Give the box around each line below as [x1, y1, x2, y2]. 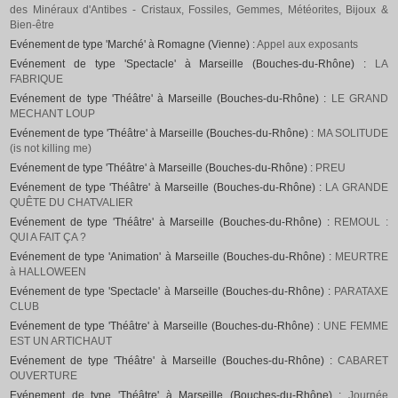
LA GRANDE [325, 181, 388, 195]
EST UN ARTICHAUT [10, 335, 113, 348]
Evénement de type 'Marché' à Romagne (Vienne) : [10, 38, 258, 52]
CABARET [337, 354, 388, 368]
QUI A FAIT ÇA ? [10, 231, 87, 244]
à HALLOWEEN [10, 266, 87, 279]
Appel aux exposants [257, 38, 359, 52]
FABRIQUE [10, 73, 64, 86]
